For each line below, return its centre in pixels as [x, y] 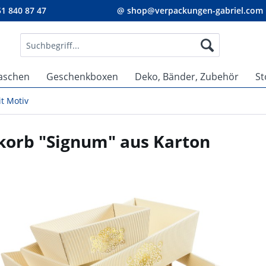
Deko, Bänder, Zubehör [187, 77]
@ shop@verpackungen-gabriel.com [190, 10]
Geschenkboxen [82, 77]
